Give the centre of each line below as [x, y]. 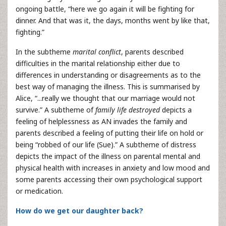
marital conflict [97, 52]
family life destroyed [128, 110]
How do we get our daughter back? [79, 211]
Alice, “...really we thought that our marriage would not [105, 98]
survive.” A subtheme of [55, 110]
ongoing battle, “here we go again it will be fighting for [105, 9]
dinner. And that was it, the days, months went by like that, [113, 20]
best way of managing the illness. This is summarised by [108, 87]
